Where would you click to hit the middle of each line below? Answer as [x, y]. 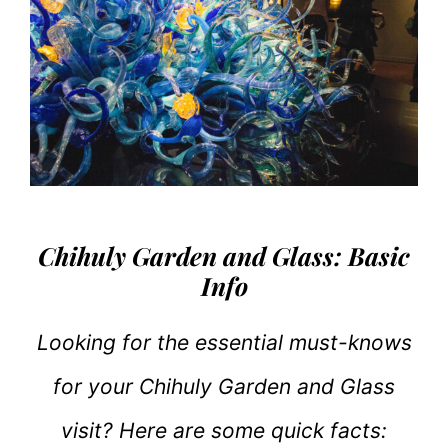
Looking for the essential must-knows [224, 343]
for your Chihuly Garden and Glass [224, 387]
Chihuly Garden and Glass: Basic [224, 256]
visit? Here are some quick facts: [224, 431]
